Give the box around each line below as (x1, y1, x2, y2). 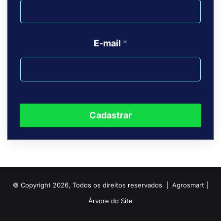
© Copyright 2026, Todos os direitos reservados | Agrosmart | (13, 181, 208, 189)
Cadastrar (89, 110, 132, 121)
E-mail (94, 38, 123, 49)
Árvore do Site (88, 197, 133, 205)
